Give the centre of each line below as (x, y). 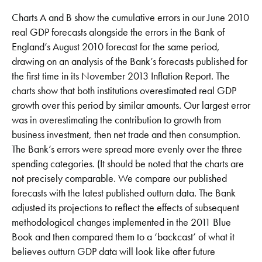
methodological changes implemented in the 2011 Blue (121, 222)
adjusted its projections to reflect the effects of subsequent (125, 207)
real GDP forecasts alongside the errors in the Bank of (118, 32)
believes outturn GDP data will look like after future (113, 251)
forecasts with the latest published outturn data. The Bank (124, 192)
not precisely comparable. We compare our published (119, 178)
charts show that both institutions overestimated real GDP (124, 90)
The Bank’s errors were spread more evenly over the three (127, 149)
